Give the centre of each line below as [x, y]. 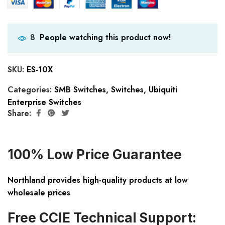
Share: [19, 113]
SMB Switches [80, 90]
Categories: [31, 90]
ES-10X [40, 70]
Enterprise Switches [44, 102]
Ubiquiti [163, 90]
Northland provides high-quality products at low [98, 180]
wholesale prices [39, 193]
